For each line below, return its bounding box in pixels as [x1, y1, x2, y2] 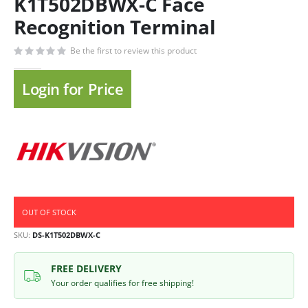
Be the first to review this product [70, 44, 197, 56]
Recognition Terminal [14, 14, 216, 41]
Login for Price [22, 78, 124, 100]
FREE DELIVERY [50, 262, 122, 276]
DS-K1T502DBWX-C [32, 230, 100, 241]
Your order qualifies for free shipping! [50, 277, 194, 289]
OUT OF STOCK [22, 207, 76, 218]
